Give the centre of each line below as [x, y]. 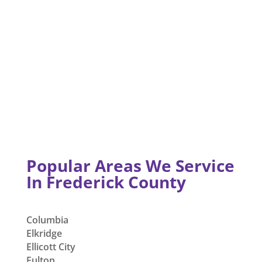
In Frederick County [106, 182]
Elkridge [44, 234]
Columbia [47, 220]
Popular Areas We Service [130, 166]
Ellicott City [51, 247]
